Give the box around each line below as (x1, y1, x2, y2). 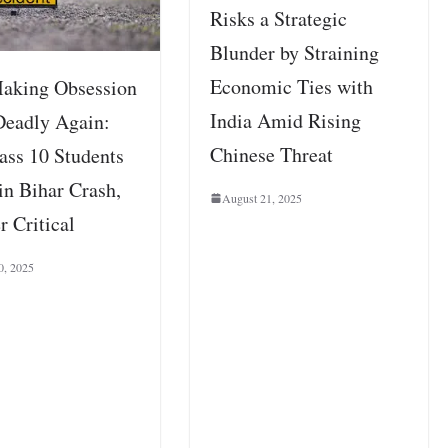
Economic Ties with (210, 72, 374, 100)
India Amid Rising (210, 106, 362, 134)
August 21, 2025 (222, 189, 303, 206)
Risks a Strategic (210, 4, 348, 32)
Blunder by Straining (210, 38, 380, 66)
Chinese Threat (210, 140, 334, 168)
